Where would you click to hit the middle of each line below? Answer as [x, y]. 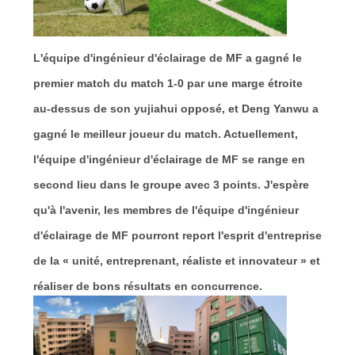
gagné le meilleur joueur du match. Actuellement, [165, 134]
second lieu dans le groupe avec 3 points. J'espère [171, 184]
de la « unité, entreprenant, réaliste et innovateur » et [176, 260]
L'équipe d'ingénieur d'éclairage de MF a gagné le [167, 57]
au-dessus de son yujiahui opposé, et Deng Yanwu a [176, 108]
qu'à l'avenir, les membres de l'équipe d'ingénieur [166, 210]
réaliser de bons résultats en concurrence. [147, 286]
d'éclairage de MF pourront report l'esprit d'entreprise [177, 235]
